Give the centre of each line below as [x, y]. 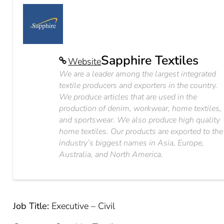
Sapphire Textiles [150, 60]
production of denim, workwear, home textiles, [140, 108]
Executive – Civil [82, 206]
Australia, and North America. [111, 154]
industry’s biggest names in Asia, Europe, [132, 143]
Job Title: [31, 206]
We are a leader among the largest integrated [138, 74]
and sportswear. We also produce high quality [140, 120]
